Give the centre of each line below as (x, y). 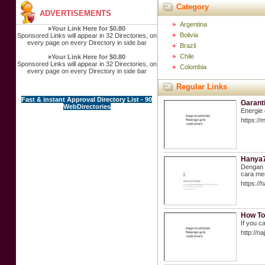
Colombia (193, 67)
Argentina (193, 24)
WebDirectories (87, 106)
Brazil (188, 46)
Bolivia (189, 35)
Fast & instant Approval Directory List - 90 (87, 99)
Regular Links (201, 87)
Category (192, 7)
